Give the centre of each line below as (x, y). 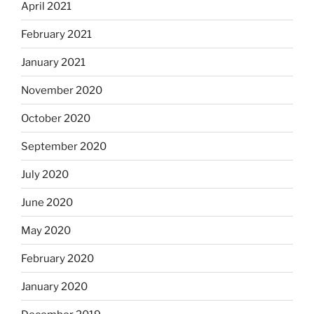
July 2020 (45, 174)
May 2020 (46, 230)
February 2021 (56, 34)
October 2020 (56, 118)
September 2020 (64, 146)
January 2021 (53, 62)
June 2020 (47, 202)
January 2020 (54, 286)
